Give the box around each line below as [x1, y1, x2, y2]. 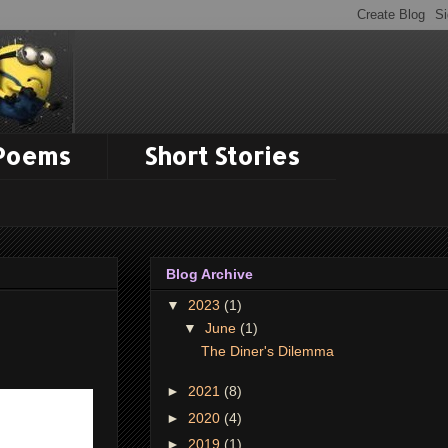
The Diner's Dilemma [200, 342, 334, 359]
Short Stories [144, 140, 300, 172]
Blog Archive [166, 265, 253, 282]
